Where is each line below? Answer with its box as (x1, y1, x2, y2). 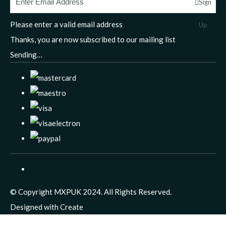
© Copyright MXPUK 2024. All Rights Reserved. (10, 187, 172, 197)
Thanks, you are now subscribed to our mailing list (10, 35, 176, 44)
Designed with (10, 202, 60, 212)
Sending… (10, 50, 42, 60)
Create (60, 202, 83, 212)
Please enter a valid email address (10, 20, 123, 29)
